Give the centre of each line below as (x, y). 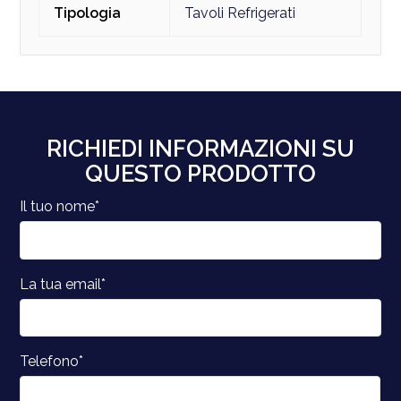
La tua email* (63, 284)
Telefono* (52, 362)
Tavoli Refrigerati (240, 13)
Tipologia (88, 13)
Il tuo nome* (60, 206)
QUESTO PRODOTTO (200, 173)
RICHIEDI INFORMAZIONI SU (200, 148)
